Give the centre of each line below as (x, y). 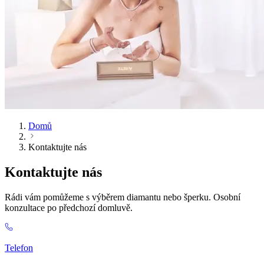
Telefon (19, 247)
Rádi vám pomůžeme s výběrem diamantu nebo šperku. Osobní (123, 197)
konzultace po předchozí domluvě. (69, 207)
